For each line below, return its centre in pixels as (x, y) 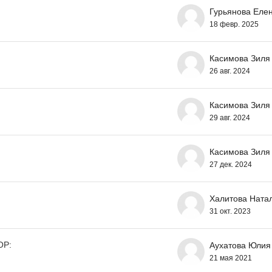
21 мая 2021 (231, 258)
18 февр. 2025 (234, 24)
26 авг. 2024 (230, 71)
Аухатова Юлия (240, 245)
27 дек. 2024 (231, 164)
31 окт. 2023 (230, 211)
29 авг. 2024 (230, 117)
